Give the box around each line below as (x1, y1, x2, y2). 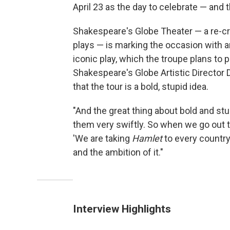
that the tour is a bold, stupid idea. (73, 81, 208, 92)
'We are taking (73, 132, 132, 144)
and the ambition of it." (73, 146, 163, 158)
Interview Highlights (73, 202, 171, 215)
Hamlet (132, 132, 162, 144)
